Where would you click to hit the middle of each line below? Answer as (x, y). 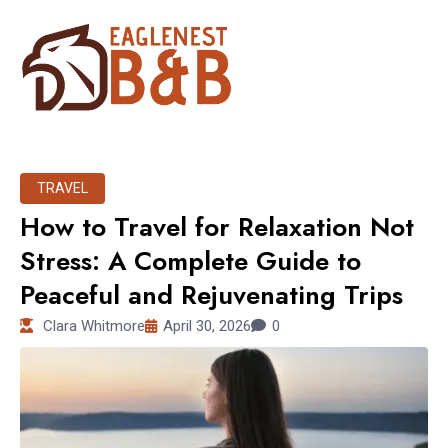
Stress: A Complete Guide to (190, 261)
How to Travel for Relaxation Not (217, 227)
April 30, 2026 (207, 326)
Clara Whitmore (94, 326)
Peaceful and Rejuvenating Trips (211, 295)
